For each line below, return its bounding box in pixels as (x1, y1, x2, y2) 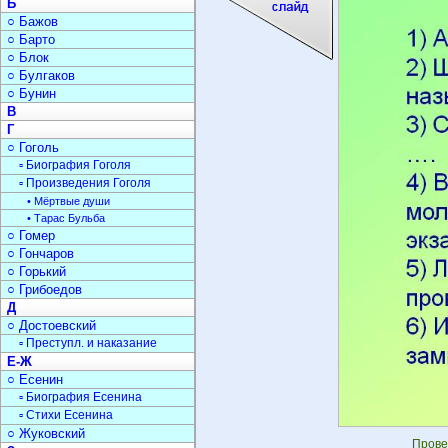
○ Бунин (7, 86, 56, 101)
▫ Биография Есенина (19, 390, 142, 404)
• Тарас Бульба (27, 212, 105, 224)
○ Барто (7, 32, 55, 47)
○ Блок (7, 50, 49, 65)
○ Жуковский (7, 426, 85, 441)
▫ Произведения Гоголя (19, 176, 151, 190)
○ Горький (7, 264, 66, 279)
